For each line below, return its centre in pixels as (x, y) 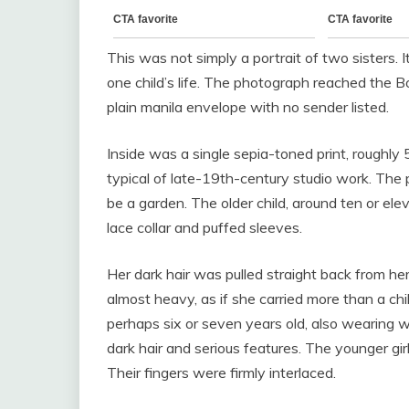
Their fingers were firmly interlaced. (221, 372)
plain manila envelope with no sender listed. (248, 106)
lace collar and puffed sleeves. (204, 227)
